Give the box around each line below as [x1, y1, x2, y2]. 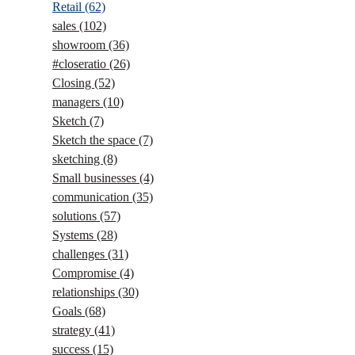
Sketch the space [52, 133, 139, 147]
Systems [52, 228, 97, 242]
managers [52, 95, 103, 109]
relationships [52, 285, 118, 299]
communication [52, 190, 132, 204]
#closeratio [52, 57, 109, 71]
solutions [52, 209, 100, 223]
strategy [52, 323, 94, 337]
